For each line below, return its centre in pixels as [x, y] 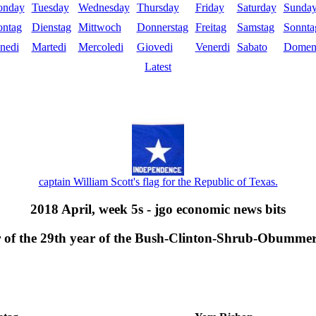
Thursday [158, 8]
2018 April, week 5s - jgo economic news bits [158, 209]
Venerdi [212, 47]
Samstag [255, 28]
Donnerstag [162, 28]
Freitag [211, 28]
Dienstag [51, 28]
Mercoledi [101, 47]
